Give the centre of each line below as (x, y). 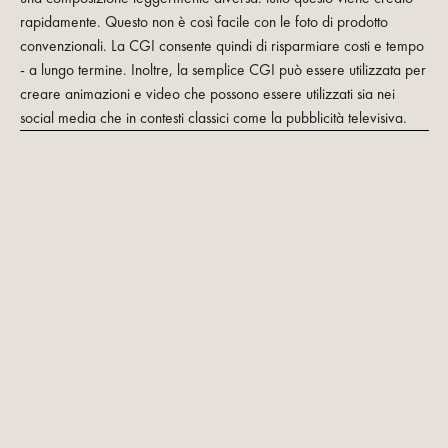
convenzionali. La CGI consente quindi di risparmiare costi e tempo (221, 46)
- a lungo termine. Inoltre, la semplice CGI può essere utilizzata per (222, 70)
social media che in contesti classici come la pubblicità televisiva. (213, 118)
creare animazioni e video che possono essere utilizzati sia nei (207, 94)
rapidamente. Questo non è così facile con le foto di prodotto (203, 22)
